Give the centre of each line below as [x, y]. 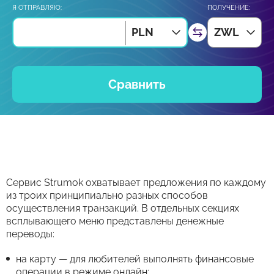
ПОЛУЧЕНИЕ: [229, 8]
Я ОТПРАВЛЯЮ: [37, 8]
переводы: [30, 234]
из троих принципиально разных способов [107, 195]
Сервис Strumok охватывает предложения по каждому [136, 183]
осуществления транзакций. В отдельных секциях [123, 208]
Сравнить [137, 84]
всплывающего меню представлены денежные [115, 221]
